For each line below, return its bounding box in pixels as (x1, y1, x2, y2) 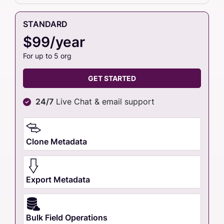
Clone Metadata (26, 136, 87, 146)
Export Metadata (26, 174, 90, 184)
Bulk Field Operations (26, 212, 107, 222)
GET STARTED (88, 73, 136, 82)
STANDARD (23, 18, 67, 29)
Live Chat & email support (53, 96, 154, 106)
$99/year (23, 33, 85, 50)
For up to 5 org (23, 51, 71, 60)
